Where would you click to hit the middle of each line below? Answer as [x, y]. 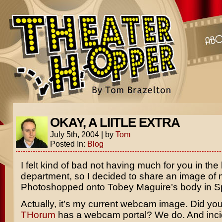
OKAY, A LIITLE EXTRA [115, 122]
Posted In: [68, 144]
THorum [38, 215]
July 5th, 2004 [74, 134]
